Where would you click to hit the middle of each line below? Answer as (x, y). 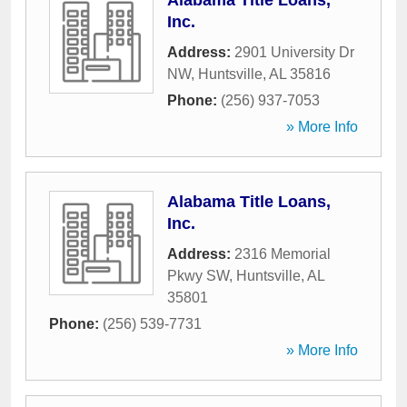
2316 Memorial (283, 254)
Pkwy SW (198, 276)
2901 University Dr (294, 52)
